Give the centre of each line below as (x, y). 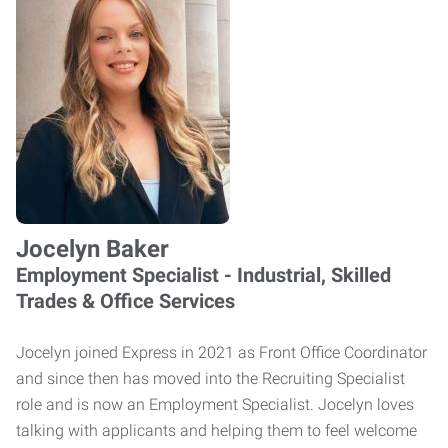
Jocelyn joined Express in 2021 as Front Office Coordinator (221, 352)
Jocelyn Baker (92, 249)
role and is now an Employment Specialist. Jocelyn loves (215, 404)
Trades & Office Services (125, 301)
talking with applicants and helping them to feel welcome (216, 430)
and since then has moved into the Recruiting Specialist (210, 378)
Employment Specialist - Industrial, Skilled (203, 275)
